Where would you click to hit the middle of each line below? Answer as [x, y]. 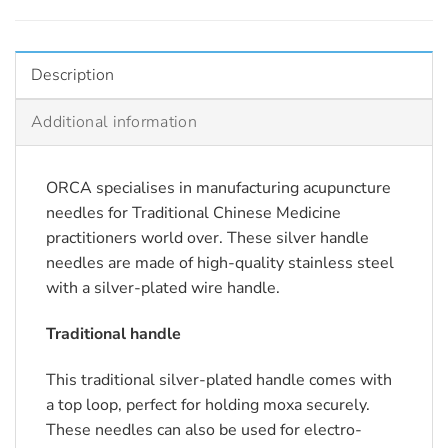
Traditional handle [113, 333]
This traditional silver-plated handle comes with [219, 379]
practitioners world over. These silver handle [207, 238]
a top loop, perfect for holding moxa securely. [208, 404]
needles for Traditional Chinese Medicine [193, 213]
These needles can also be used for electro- [204, 429]
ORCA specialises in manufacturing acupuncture [218, 188]
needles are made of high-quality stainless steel [220, 263]
